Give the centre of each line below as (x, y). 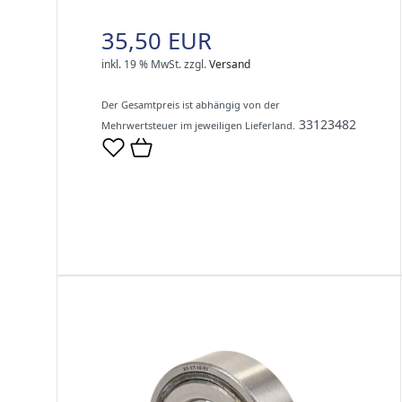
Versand (230, 65)
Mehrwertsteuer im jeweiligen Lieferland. (198, 126)
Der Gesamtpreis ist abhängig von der (191, 105)
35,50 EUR (157, 41)
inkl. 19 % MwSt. (141, 65)
